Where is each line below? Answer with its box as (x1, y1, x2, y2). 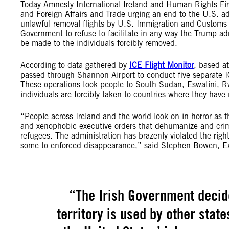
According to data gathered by (20, 60, 129, 70)
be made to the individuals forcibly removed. (20, 38, 177, 48)
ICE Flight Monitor (129, 60, 194, 70)
